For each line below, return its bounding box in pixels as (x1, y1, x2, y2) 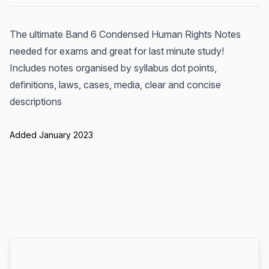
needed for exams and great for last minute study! (10, 45, 224, 57)
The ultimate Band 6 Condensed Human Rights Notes (10, 28, 241, 40)
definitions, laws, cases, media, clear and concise (10, 79, 221, 91)
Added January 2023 (10, 130, 93, 140)
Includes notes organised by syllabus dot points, (10, 62, 217, 74)
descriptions (10, 95, 62, 107)
